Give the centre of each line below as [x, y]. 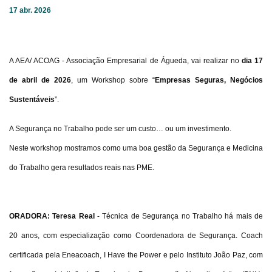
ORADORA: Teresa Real [53, 216]
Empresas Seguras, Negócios [209, 80]
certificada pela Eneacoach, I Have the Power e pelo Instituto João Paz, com [136, 255]
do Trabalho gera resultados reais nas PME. [82, 168]
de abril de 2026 [40, 80]
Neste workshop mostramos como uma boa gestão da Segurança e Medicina [136, 148]
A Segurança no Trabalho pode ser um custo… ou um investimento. [120, 129]
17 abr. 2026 [30, 10]
